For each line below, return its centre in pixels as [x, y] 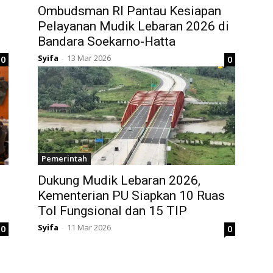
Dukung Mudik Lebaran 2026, [119, 181]
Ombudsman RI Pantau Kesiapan [129, 11]
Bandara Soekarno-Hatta [107, 42]
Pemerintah [64, 159]
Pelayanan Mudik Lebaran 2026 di [133, 27]
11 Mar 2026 [89, 228]
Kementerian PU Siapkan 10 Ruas [131, 196]
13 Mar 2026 [89, 58]
